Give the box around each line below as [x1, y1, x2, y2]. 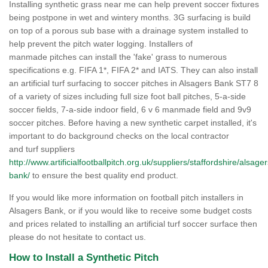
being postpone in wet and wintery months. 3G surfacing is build [9, 13, 251, 22]
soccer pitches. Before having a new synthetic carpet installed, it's [9, 118, 257, 127]
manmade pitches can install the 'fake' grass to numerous [9, 52, 227, 62]
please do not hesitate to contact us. [9, 232, 146, 242]
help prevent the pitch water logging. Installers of [9, 39, 193, 48]
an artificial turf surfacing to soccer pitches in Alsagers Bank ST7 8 [9, 78, 258, 88]
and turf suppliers [9, 144, 75, 154]
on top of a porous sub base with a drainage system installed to [9, 26, 248, 35]
